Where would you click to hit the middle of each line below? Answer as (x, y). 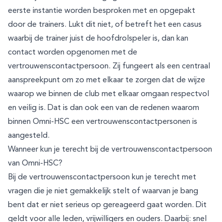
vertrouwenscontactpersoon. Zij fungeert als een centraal (109, 66)
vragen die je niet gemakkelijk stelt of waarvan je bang (103, 191)
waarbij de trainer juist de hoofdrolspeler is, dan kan (98, 39)
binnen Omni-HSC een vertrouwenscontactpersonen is (103, 122)
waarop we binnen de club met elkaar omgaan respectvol (109, 94)
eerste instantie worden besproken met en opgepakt (102, 11)
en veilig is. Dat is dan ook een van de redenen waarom (104, 108)
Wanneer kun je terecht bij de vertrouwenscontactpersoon (110, 150)
